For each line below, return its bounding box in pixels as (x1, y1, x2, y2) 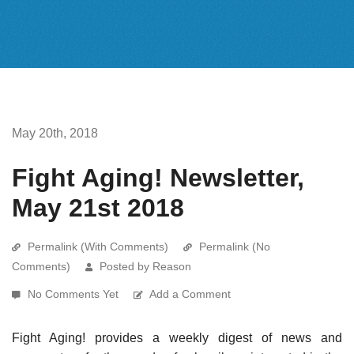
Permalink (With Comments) (28, 239, 168, 253)
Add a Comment (149, 287, 231, 300)
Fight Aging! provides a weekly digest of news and (12, 330, 342, 345)
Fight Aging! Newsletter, (12, 163, 304, 192)
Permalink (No (199, 239, 270, 253)
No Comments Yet (28, 287, 122, 300)
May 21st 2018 (12, 193, 184, 222)
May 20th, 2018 (12, 126, 98, 140)
